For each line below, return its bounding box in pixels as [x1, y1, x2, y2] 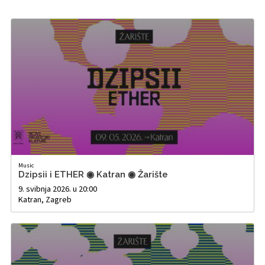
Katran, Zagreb [18, 194, 72, 205]
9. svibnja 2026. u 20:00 [18, 183, 97, 195]
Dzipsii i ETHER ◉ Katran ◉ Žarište [18, 169, 168, 180]
